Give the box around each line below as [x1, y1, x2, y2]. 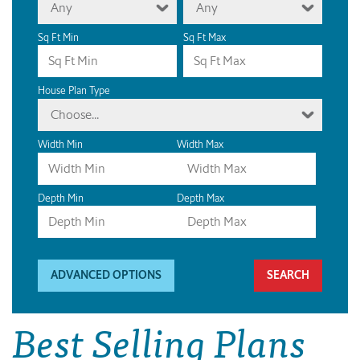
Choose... [51, 106, 99, 124]
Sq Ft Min [38, 30, 79, 44]
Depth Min [38, 190, 84, 205]
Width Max [177, 137, 223, 152]
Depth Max [177, 190, 224, 205]
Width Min [38, 137, 83, 152]
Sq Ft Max [183, 30, 226, 44]
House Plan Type [38, 84, 110, 98]
